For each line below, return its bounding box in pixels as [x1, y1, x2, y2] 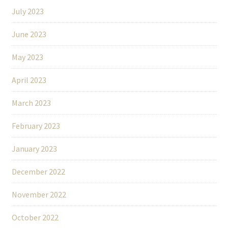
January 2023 [11, 144, 57, 154]
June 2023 [11, 29, 46, 40]
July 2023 [11, 6, 44, 17]
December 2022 [11, 166, 65, 177]
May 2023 [11, 52, 43, 63]
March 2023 [11, 98, 51, 108]
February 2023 [11, 121, 60, 131]
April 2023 [11, 75, 46, 85]
